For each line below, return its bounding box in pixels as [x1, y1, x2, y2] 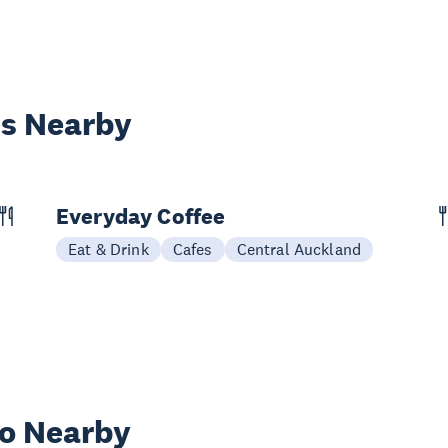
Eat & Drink [68, 238, 149, 259]
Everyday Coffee [56, 201, 226, 230]
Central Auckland [236, 238, 362, 259]
